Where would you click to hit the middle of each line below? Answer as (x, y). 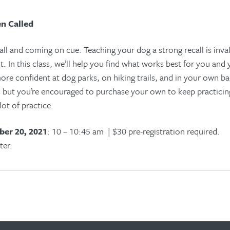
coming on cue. (53, 50)
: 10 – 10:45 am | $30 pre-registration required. (133, 131)
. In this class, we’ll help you (54, 63)
